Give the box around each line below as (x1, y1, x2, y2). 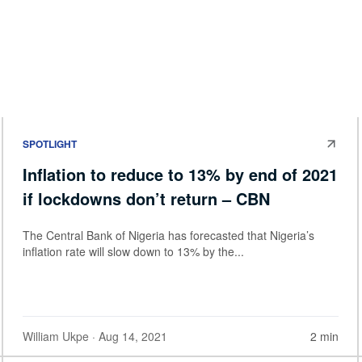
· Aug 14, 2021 (89, 327, 167, 344)
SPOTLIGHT (23, 136, 77, 151)
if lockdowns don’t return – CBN (23, 186, 270, 210)
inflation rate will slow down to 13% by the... (23, 242, 244, 259)
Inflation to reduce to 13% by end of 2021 (23, 162, 338, 186)
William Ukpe (23, 327, 89, 344)
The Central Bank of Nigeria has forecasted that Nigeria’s (23, 226, 314, 243)
